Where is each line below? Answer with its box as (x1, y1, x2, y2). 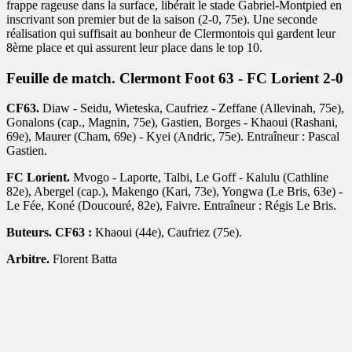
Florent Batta (49, 252, 117, 266)
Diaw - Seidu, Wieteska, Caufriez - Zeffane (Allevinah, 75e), (39, 101, 344, 115)
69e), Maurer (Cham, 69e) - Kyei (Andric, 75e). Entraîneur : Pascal (6, 130, 339, 144)
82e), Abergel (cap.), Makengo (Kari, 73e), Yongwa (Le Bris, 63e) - (6, 185, 343, 199)
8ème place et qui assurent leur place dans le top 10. (6, 40, 262, 54)
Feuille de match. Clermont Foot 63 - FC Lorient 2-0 (6, 69, 343, 86)
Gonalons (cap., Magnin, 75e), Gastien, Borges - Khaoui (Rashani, (6, 115, 338, 130)
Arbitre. (6, 252, 49, 266)
